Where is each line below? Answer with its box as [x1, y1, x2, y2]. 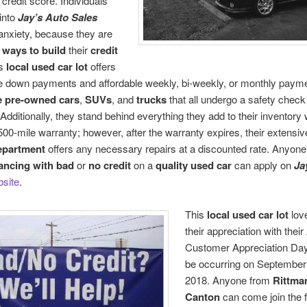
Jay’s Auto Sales [17, 9, 97, 25]
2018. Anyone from [185, 273, 273, 288]
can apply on [231, 157, 294, 172]
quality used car [155, 157, 232, 173]
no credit [88, 157, 131, 173]
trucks [136, 91, 167, 107]
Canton [185, 289, 221, 305]
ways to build [1, 42, 66, 58]
